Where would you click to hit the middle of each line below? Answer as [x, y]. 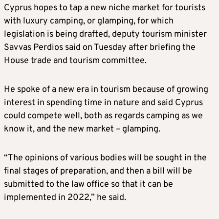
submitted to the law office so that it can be [88, 185]
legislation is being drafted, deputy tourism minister [105, 35]
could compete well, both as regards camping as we [103, 116]
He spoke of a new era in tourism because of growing [106, 90]
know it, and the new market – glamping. [82, 130]
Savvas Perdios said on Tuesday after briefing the [100, 48]
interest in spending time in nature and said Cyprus [103, 103]
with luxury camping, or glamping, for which [89, 22]
